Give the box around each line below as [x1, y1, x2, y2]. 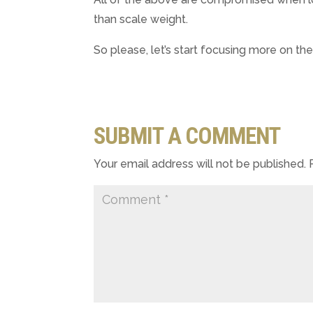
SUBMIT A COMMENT [94, 122, 281, 150]
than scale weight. [94, 13, 189, 27]
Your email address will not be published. [94, 157, 307, 171]
